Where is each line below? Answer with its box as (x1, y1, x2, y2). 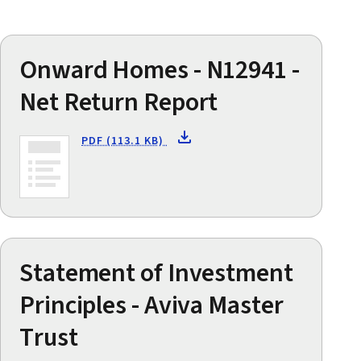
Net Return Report (19, 84, 218, 121)
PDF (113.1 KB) (81, 132, 168, 149)
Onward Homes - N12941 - (19, 52, 300, 89)
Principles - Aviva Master (19, 286, 284, 324)
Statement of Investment (19, 254, 293, 292)
